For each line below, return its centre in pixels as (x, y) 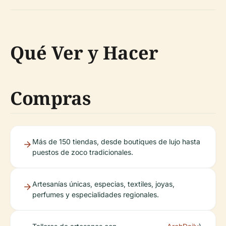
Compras (50, 98)
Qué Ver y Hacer (84, 52)
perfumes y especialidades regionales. (96, 194)
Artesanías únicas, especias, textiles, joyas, (103, 184)
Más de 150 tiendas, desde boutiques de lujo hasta (116, 141)
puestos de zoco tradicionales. (83, 152)
